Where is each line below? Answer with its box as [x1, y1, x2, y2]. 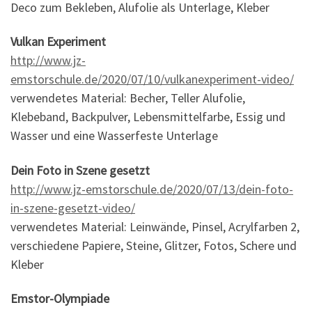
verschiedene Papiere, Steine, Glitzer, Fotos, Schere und [10, 237, 297, 253]
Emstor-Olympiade [10, 290, 109, 307]
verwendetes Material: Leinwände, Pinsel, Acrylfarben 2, [10, 218, 299, 235]
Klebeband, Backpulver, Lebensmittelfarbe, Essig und [10, 109, 286, 125]
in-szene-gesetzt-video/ [10, 199, 135, 216]
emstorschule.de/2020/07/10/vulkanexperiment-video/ [10, 71, 294, 88]
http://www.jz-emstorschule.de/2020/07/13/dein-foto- [10, 180, 293, 197]
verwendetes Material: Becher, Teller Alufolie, [10, 90, 245, 107]
